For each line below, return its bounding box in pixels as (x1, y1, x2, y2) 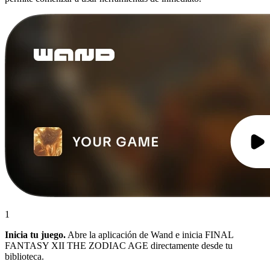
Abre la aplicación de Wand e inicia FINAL (66, 229, 233, 240)
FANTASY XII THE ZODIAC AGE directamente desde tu (5, 240, 233, 251)
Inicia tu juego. (5, 229, 66, 240)
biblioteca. (5, 251, 44, 262)
